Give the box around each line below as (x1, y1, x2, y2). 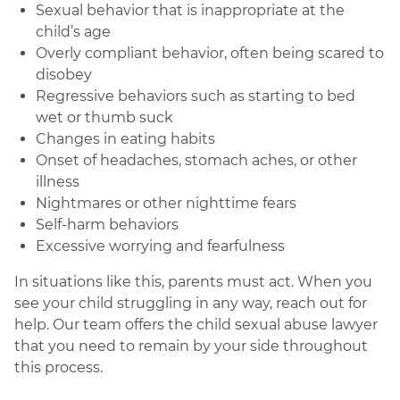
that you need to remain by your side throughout (14, 337, 368, 354)
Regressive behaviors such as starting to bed (36, 87, 355, 104)
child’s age (36, 23, 111, 40)
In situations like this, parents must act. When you (14, 273, 372, 290)
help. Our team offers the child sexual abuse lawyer (14, 316, 378, 333)
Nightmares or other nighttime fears (36, 195, 296, 212)
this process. (14, 359, 103, 376)
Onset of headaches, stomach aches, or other (36, 152, 357, 169)
